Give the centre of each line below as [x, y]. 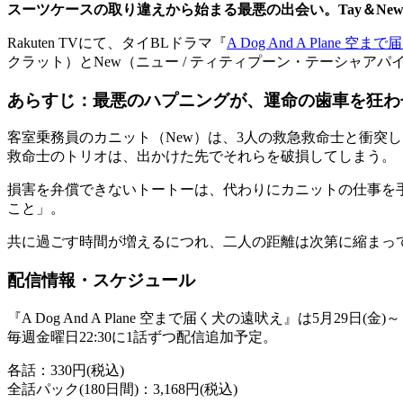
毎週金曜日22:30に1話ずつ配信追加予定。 [142, 336]
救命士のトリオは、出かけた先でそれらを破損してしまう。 [201, 157]
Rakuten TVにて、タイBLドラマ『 [117, 42]
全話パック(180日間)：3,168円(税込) [122, 389]
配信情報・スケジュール [101, 281]
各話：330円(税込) [66, 370]
